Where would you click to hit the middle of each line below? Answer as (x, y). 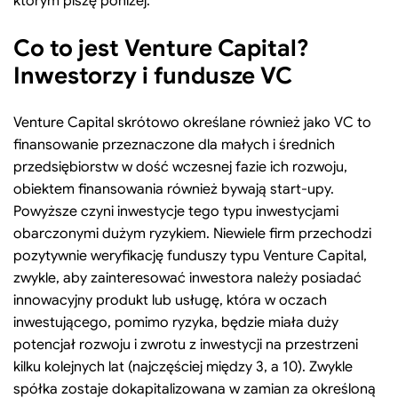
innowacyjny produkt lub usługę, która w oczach (170, 301)
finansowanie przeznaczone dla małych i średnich (174, 145)
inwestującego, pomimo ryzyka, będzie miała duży (176, 323)
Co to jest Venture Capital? (161, 48)
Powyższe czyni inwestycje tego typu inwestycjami (176, 212)
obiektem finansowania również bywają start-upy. (174, 190)
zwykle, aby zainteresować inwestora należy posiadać (187, 279)
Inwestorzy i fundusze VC (153, 76)
